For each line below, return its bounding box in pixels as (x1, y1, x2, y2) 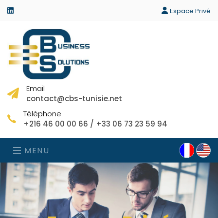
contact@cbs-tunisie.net (26, 93, 122, 104)
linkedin (13, 5, 39, 15)
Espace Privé (170, 6, 211, 16)
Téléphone (23, 108, 61, 119)
